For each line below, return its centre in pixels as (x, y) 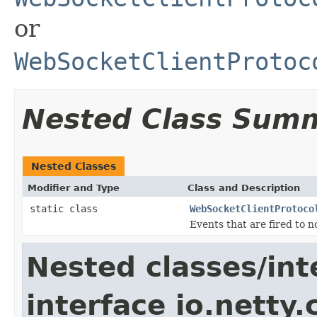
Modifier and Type (74, 188)
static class (67, 208)
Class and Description (244, 188)
